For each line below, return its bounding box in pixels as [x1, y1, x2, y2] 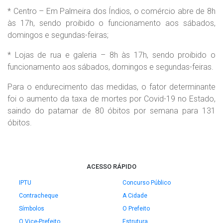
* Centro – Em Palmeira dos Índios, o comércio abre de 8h [7, 6, 216, 16]
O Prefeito [122, 205, 150, 212]
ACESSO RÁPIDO [87, 163, 136, 170]
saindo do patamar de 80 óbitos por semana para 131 [7, 106, 216, 115]
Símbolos [19, 205, 44, 212]
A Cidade [122, 192, 147, 199]
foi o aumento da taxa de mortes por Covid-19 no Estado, [7, 94, 216, 104]
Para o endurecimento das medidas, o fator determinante [7, 82, 216, 92]
